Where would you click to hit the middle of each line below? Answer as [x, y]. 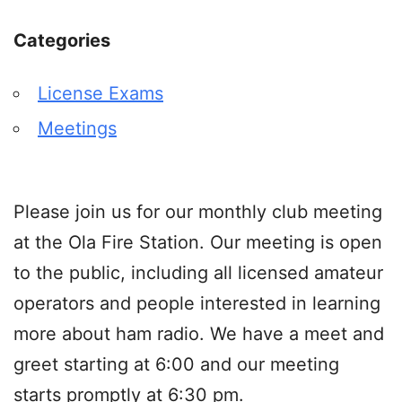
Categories [62, 40]
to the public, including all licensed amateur [198, 272]
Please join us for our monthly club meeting [198, 211]
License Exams [100, 93]
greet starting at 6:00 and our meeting [176, 364]
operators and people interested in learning [197, 303]
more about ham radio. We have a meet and [199, 333]
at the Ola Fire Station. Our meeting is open [198, 242]
